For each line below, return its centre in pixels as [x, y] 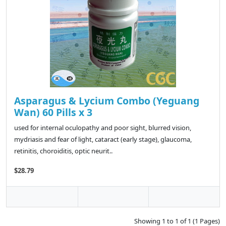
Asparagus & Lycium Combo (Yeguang [107, 101]
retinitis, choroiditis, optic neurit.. [63, 151]
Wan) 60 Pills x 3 [53, 112]
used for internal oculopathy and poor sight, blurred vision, [103, 128]
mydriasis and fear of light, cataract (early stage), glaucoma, [103, 139]
